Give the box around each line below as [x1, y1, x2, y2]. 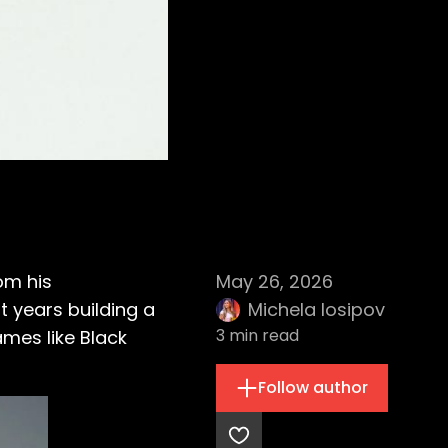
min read [225, 324, 299, 347]
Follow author [258, 376, 368, 399]
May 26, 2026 [216, 269, 333, 294]
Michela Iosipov [248, 297, 385, 322]
